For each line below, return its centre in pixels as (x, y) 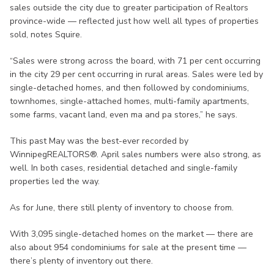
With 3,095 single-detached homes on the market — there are (131, 234)
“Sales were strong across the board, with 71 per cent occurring (135, 61)
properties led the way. (55, 182)
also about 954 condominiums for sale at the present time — (128, 248)
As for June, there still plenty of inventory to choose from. (122, 208)
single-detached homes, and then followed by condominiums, (129, 88)
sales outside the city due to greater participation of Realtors (129, 8)
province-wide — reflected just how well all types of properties (134, 21)
